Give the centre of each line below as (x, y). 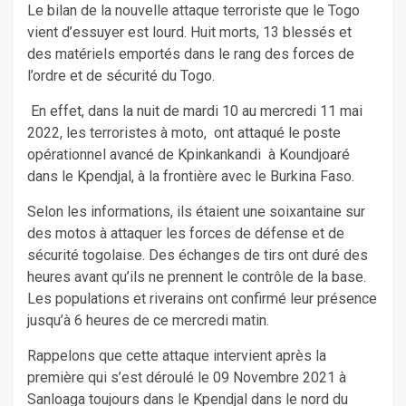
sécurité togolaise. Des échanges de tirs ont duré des (198, 256)
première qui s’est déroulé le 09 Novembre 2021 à (187, 378)
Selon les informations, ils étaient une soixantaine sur (196, 212)
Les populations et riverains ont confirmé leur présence (202, 299)
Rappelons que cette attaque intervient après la (177, 356)
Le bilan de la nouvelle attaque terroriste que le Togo (193, 11)
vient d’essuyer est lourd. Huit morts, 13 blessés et (189, 33)
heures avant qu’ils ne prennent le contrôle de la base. (197, 277)
